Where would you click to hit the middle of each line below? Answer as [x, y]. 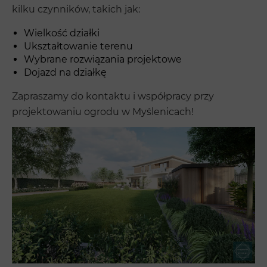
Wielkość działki [62, 33]
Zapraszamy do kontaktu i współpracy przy [113, 96]
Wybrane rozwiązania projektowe [103, 59]
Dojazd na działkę [65, 72]
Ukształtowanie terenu [78, 46]
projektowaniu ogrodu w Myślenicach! [103, 111]
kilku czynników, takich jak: [76, 9]
